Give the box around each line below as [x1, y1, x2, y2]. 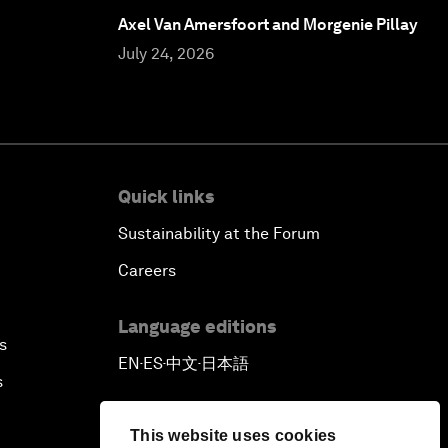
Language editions [118, 315, 276, 337]
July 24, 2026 [118, 43, 214, 63]
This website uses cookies [130, 427, 337, 444]
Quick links [118, 185, 214, 207]
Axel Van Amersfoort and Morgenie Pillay [118, 14, 418, 34]
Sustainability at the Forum [118, 223, 320, 243]
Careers [118, 260, 176, 280]
